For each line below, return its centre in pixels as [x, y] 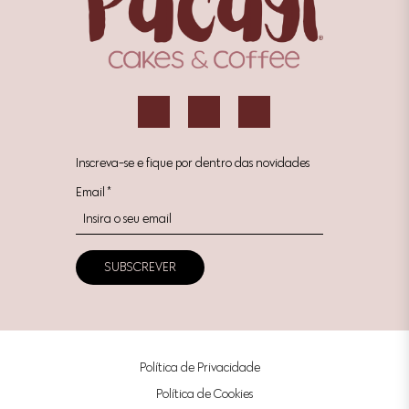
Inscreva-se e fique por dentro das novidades [193, 163]
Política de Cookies [204, 393]
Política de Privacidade [199, 367]
